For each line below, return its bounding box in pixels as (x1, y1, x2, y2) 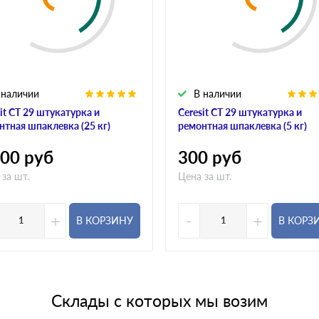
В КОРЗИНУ (76, 214, 133, 227)
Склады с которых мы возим (51, 290, 268, 310)
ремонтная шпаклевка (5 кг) (178, 119, 307, 132)
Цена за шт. (178, 169, 231, 182)
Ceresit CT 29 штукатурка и (178, 105, 302, 118)
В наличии (194, 87, 241, 100)
